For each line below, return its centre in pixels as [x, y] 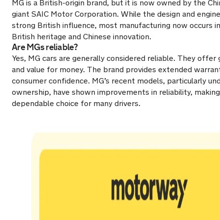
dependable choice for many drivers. [76, 103]
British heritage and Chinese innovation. [82, 37]
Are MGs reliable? [45, 47]
